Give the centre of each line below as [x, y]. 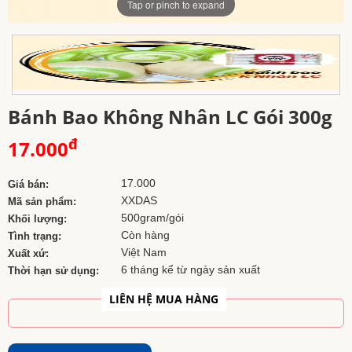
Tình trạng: [35, 236]
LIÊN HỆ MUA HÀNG [163, 299]
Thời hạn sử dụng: [53, 271]
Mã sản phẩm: [42, 202]
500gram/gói [152, 218]
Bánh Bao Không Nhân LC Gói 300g [170, 117]
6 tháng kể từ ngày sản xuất [191, 270]
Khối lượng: [37, 219]
